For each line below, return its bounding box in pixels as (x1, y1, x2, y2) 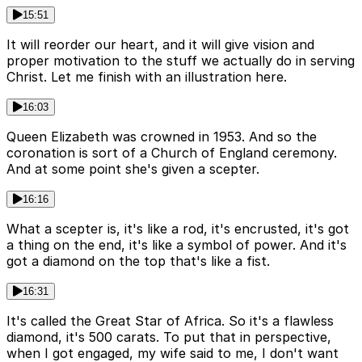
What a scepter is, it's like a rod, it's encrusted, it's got (6, 221, 349, 238)
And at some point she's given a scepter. (6, 161, 259, 178)
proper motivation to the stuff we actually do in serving (6, 53, 355, 69)
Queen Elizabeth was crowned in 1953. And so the (6, 128, 317, 145)
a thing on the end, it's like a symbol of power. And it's (6, 237, 347, 254)
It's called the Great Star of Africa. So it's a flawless (6, 313, 334, 330)
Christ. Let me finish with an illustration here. (6, 69, 287, 86)
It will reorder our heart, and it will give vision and (6, 36, 314, 53)
